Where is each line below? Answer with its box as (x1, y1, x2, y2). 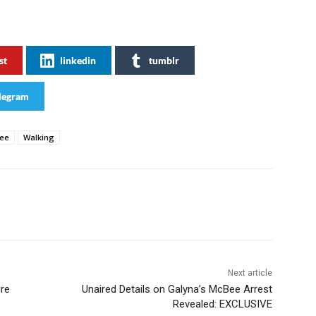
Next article (227, 268, 272, 279)
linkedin (60, 54, 96, 67)
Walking (23, 132, 54, 143)
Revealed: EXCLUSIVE (172, 298, 272, 311)
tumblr (149, 54, 179, 67)
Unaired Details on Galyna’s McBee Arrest (81, 283, 272, 296)
